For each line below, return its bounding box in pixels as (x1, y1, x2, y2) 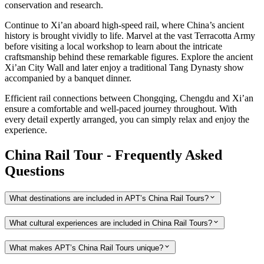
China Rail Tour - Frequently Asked (5, 147, 222, 163)
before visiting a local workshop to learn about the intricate (5, 41, 222, 52)
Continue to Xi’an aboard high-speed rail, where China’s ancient (5, 20, 244, 31)
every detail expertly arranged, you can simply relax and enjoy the (5, 114, 249, 125)
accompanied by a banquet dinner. (5, 73, 131, 84)
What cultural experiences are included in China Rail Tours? (9, 218, 212, 227)
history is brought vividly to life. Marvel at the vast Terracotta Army (5, 31, 255, 41)
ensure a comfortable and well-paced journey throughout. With (5, 104, 237, 114)
